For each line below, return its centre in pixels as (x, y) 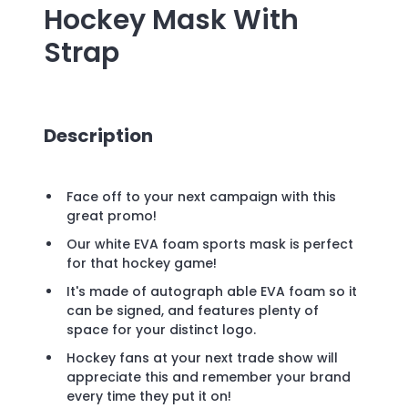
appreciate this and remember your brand (209, 377)
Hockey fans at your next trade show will (202, 358)
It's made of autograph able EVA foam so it (212, 292)
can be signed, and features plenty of (193, 311)
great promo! (113, 216)
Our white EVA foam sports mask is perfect (210, 245)
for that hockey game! (143, 264)
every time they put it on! (149, 397)
